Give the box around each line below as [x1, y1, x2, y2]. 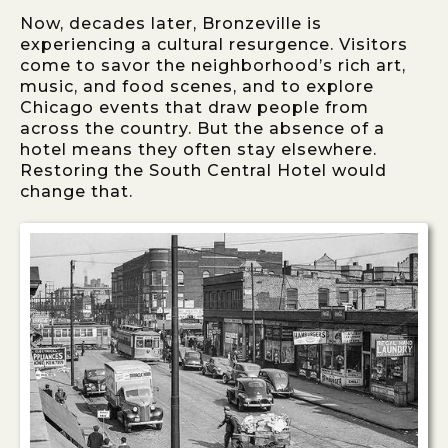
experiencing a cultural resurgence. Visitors [20, 35, 408, 55]
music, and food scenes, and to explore [20, 77, 374, 97]
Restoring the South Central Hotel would [20, 161, 387, 181]
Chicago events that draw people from [20, 98, 369, 118]
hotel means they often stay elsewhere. [20, 140, 377, 160]
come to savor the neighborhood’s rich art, [20, 56, 406, 76]
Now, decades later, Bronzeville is [20, 14, 322, 34]
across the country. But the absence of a [20, 119, 385, 139]
